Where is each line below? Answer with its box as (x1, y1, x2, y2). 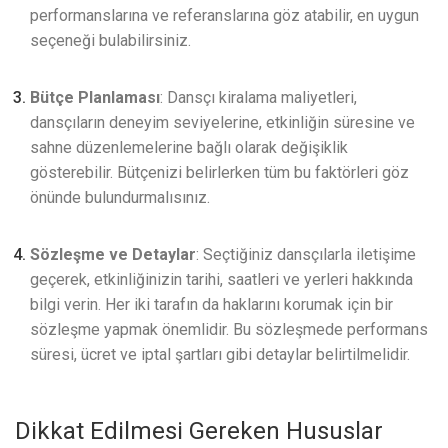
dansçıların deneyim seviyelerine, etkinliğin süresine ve (30, 113, 415, 132)
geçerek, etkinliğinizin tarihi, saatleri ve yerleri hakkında (30, 270, 413, 289)
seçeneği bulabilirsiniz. (30, 31, 191, 50)
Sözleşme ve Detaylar (30, 245, 196, 264)
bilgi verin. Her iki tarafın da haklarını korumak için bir (30, 295, 393, 314)
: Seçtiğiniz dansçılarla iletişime (196, 245, 416, 264)
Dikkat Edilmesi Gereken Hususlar (15, 417, 383, 445)
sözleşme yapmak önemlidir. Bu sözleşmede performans (30, 320, 428, 339)
